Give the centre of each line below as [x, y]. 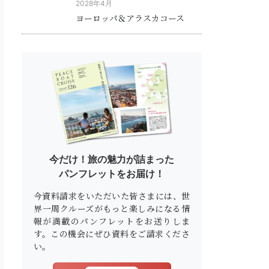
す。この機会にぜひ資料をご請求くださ [112, 233]
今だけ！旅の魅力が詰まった [112, 159]
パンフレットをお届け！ [112, 173]
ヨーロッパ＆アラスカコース [130, 18]
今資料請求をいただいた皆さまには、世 [112, 195]
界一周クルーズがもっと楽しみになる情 [112, 208]
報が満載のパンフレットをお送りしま [112, 221]
